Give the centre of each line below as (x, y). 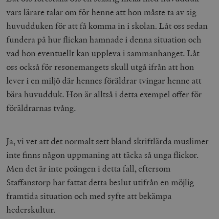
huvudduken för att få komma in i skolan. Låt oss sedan (107, 25)
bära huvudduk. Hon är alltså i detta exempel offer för (104, 94)
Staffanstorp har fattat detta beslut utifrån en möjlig (100, 182)
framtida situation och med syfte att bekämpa (89, 196)
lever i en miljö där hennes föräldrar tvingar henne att (104, 80)
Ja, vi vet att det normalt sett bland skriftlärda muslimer (108, 141)
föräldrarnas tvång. (41, 108)
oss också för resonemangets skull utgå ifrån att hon (100, 66)
